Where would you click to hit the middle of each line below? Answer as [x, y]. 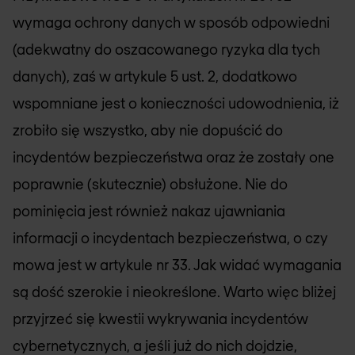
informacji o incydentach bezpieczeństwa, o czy [170, 237]
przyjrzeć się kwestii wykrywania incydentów [160, 318]
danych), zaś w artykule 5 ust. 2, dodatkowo [155, 76]
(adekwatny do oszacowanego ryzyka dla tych [166, 49]
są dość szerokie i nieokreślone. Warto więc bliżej [174, 291]
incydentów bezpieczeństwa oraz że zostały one [174, 157]
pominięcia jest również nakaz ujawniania [149, 210]
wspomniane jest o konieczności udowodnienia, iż [176, 103]
